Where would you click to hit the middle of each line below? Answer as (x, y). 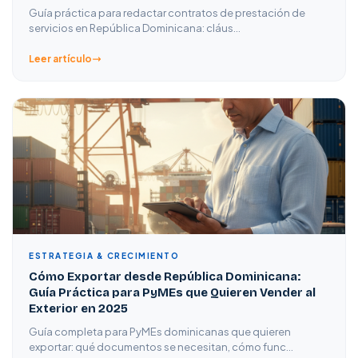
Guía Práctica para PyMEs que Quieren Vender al (172, 292)
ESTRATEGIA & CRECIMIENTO (104, 256)
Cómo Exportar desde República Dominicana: (165, 276)
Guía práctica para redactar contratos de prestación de (167, 13)
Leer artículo (60, 59)
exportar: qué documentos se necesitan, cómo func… (161, 347)
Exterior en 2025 (78, 308)
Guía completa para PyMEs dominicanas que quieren (160, 332)
